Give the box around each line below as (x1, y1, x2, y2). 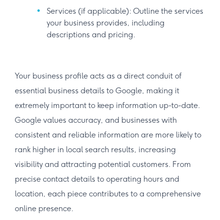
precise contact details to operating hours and (15, 174, 179, 184)
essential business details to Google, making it (15, 85, 179, 95)
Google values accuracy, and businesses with (15, 115, 177, 125)
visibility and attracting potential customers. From (15, 159, 191, 169)
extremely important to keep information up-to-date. (15, 100, 200, 110)
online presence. (15, 203, 74, 213)
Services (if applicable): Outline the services (47, 6, 203, 16)
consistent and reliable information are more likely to (15, 130, 201, 139)
